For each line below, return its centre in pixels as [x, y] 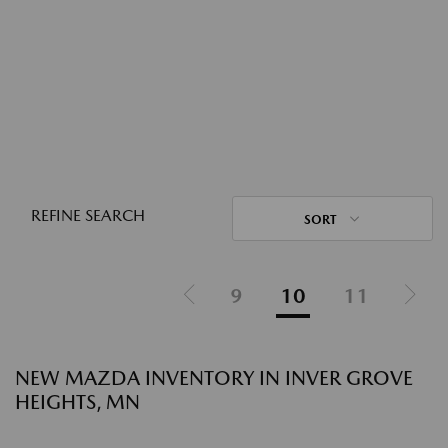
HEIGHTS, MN [77, 402]
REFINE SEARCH [88, 215]
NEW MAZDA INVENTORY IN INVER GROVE [214, 378]
